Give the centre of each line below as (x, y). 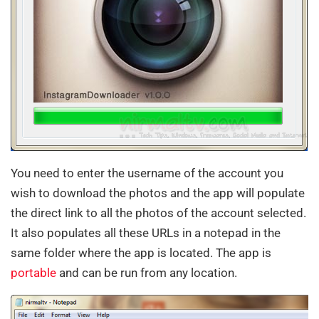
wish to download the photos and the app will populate (158, 193)
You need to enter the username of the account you (147, 173)
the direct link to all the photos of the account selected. (158, 213)
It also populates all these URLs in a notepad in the (146, 232)
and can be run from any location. (147, 272)
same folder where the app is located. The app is (141, 252)
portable (33, 272)
